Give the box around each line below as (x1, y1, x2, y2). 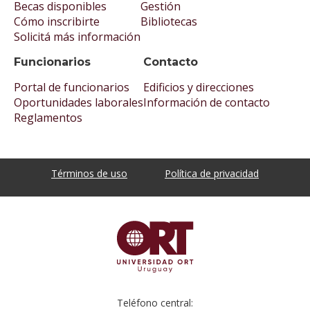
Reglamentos (14, 110, 82, 126)
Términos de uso (51, 167, 127, 181)
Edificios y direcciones (143, 80, 254, 95)
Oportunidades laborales (14, 95, 143, 111)
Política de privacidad (165, 167, 259, 181)
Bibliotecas (140, 14, 197, 30)
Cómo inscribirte (14, 14, 100, 30)
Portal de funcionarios (14, 80, 129, 95)
